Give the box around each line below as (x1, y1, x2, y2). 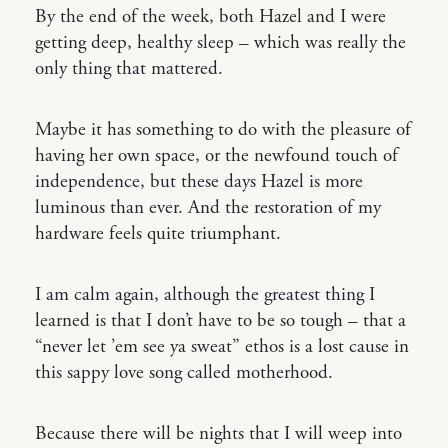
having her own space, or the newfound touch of (35, 144, 398, 168)
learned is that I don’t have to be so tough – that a (35, 309, 406, 333)
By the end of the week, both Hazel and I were (35, 5, 386, 29)
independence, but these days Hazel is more (35, 170, 363, 194)
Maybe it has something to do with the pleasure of (35, 118, 411, 142)
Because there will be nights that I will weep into (35, 422, 402, 446)
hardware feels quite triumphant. (35, 222, 281, 246)
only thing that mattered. (35, 57, 223, 81)
